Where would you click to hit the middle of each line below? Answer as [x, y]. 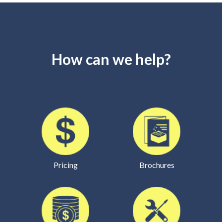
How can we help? [111, 58]
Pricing [65, 164]
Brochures [157, 164]
